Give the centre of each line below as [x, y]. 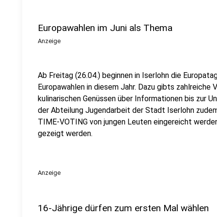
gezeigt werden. [65, 133]
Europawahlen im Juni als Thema [105, 28]
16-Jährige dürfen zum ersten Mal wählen [123, 208]
